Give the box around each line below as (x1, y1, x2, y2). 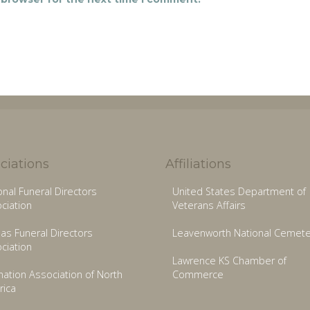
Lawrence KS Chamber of (172, 254, 286, 268)
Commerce (172, 268, 224, 282)
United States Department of (172, 185, 306, 199)
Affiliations (165, 156, 231, 172)
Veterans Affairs (172, 199, 246, 212)
